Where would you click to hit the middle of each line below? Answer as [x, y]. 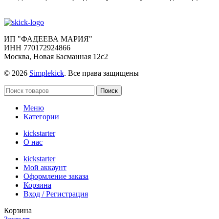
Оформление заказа [56, 176]
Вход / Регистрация [56, 194]
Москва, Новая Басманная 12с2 [56, 56]
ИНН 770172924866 [37, 47]
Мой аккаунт [45, 167]
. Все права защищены [101, 73]
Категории [41, 116]
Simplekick [47, 73]
